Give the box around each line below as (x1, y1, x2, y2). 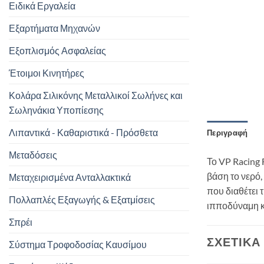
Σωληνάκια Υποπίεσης (9, 104, 104, 115)
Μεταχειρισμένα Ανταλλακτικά (9, 171, 131, 183)
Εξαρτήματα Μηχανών (9, 22, 100, 34)
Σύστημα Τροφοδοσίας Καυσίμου (9, 238, 147, 250)
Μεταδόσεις (9, 148, 57, 160)
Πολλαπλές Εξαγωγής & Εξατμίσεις (9, 193, 155, 205)
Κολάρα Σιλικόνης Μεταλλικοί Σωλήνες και (9, 89, 183, 101)
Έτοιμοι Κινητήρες (9, 67, 84, 78)
